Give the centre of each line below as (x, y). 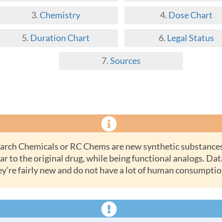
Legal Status (190, 38)
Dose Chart (190, 15)
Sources (125, 61)
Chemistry (60, 15)
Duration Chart (60, 38)
